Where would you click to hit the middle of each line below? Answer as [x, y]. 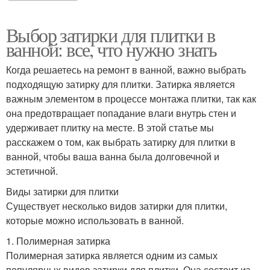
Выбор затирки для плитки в [111, 34]
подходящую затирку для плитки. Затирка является [121, 84]
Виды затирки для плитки [62, 191]
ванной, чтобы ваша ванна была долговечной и [113, 156]
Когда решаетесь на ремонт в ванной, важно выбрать [126, 69]
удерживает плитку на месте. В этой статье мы [110, 127]
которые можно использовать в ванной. [95, 220]
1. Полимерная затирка [58, 240]
